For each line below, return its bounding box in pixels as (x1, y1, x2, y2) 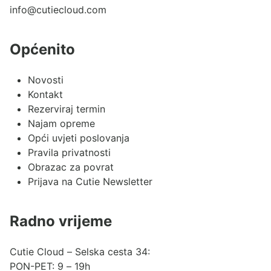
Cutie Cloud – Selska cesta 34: (10, 246, 150, 258)
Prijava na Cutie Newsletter (28, 175, 152, 188)
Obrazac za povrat (28, 161, 114, 174)
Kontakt (28, 88, 63, 101)
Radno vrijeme (10, 212, 112, 230)
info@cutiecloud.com (10, 4, 106, 16)
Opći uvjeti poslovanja (28, 132, 129, 145)
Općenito (10, 41, 75, 59)
